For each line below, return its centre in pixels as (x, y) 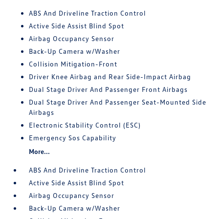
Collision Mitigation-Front (73, 64)
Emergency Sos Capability (73, 138)
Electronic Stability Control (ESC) (85, 125)
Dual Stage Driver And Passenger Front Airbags (109, 89)
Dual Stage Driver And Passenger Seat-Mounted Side (118, 102)
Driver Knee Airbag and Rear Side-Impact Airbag (110, 77)
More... (40, 151)
